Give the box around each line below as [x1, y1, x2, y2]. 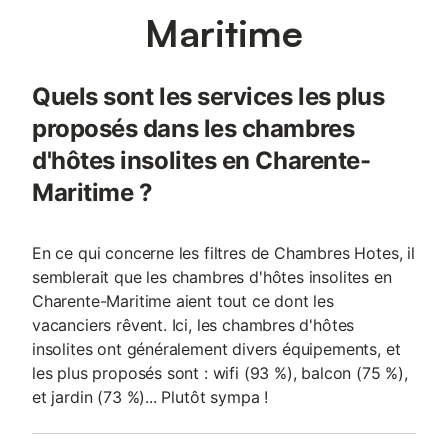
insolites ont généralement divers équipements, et [32, 339, 401, 359]
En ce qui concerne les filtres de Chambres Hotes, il [32, 243, 415, 263]
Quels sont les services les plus [32, 82, 385, 111]
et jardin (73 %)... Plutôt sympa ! [32, 387, 269, 407]
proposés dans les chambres [32, 114, 355, 143]
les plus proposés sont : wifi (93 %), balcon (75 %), [32, 363, 408, 383]
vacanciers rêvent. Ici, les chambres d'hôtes [32, 315, 355, 335]
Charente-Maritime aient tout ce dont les [32, 291, 334, 311]
